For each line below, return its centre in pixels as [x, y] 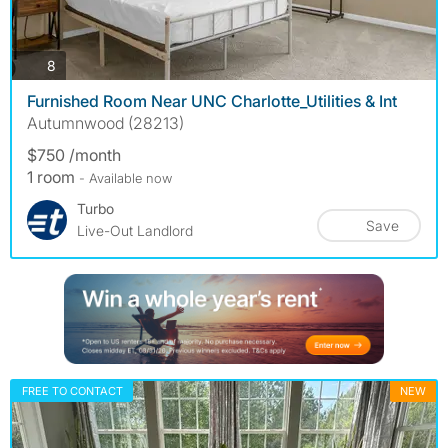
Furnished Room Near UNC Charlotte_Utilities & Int [212, 101]
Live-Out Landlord [135, 231]
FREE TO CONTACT [72, 391]
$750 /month [74, 155]
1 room [53, 177]
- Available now [125, 178]
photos [77, 64]
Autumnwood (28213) [105, 123]
